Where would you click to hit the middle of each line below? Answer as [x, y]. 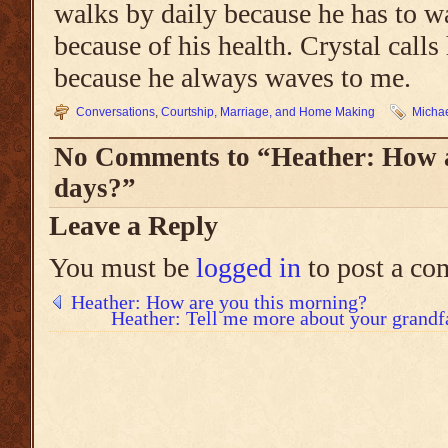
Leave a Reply [133, 225]
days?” [95, 188]
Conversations [115, 112]
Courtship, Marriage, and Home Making [268, 112]
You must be [122, 267]
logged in [248, 267]
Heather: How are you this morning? [219, 302]
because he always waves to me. [232, 77]
